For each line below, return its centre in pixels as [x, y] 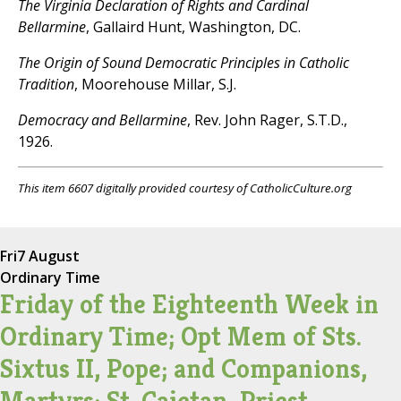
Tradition [46, 85]
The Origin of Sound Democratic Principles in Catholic [183, 63]
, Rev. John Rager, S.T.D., [267, 120]
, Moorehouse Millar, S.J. [155, 85]
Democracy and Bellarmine [102, 120]
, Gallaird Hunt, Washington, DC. [193, 27]
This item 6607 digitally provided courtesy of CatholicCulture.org [185, 188]
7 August [48, 256]
